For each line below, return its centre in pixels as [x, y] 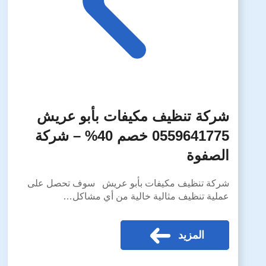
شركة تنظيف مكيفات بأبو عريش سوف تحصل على [128, 183]
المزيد [189, 235]
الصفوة [208, 155]
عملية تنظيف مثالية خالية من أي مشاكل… [146, 196]
